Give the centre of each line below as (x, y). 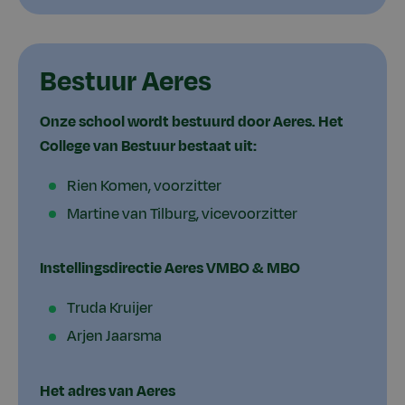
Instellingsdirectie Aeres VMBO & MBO (170, 269)
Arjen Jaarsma (114, 337)
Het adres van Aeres (108, 391)
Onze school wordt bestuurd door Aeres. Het (192, 122)
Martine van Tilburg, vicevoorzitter (182, 214)
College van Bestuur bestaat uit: (148, 146)
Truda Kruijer (110, 309)
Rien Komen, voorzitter (144, 186)
